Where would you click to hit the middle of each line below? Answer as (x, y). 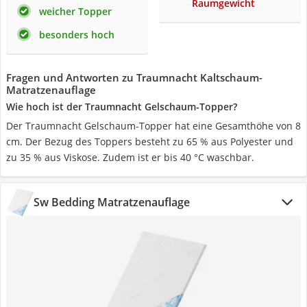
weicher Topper (75, 11)
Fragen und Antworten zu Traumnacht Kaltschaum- (134, 77)
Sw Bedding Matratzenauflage (112, 202)
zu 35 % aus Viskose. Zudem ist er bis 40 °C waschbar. (130, 157)
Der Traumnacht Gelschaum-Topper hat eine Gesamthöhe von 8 (153, 126)
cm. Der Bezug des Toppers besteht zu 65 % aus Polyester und (150, 142)
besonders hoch (77, 35)
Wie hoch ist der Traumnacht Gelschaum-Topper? (122, 107)
